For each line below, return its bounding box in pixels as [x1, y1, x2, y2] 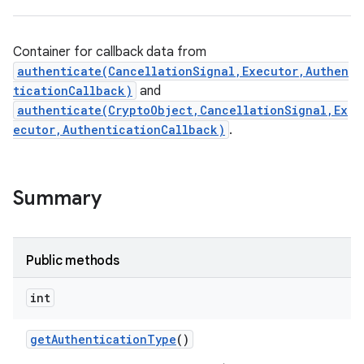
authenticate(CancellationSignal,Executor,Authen [17, 63, 349, 79]
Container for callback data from [13, 44, 206, 60]
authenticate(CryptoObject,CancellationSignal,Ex [17, 102, 348, 118]
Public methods [26, 253, 119, 269]
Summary [13, 186, 102, 210]
